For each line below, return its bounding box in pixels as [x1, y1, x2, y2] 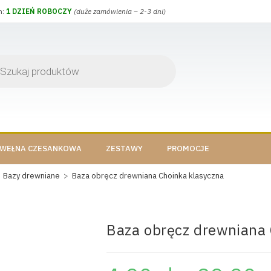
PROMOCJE [167, 143, 209, 154]
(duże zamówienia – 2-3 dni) [74, 7, 166, 16]
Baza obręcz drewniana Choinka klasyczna [72, 171, 224, 181]
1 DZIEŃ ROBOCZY [6, 7, 72, 16]
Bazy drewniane [3, 171, 60, 181]
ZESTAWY [106, 143, 143, 154]
